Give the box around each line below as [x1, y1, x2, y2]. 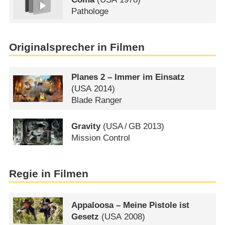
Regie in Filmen [9, 167, 88, 180]
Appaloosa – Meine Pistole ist [71, 200, 190, 210]
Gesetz [71, 211, 99, 221]
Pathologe [71, 7, 109, 17]
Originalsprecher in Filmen [9, 41, 145, 54]
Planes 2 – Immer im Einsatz [71, 72, 185, 82]
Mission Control [71, 133, 131, 143]
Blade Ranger [71, 95, 123, 105]
